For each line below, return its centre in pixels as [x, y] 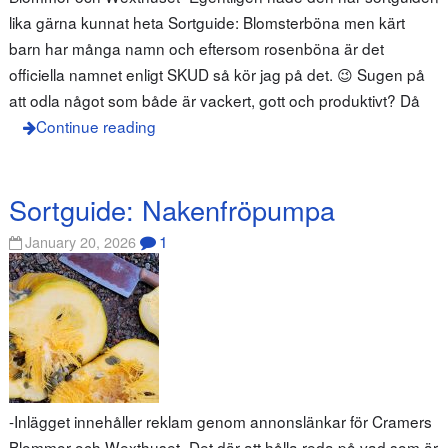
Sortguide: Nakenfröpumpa [171, 209]
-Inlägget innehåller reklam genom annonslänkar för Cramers [220, 421]
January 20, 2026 [81, 242]
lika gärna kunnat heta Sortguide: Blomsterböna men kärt [206, 22]
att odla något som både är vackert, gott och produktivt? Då [214, 100]
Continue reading [95, 126]
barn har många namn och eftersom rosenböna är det [196, 48]
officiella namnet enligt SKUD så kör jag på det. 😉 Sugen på [216, 74]
